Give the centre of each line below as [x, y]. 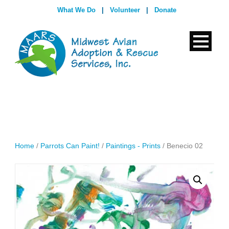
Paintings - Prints [133, 146]
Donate [165, 10]
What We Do [76, 10]
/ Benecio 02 [182, 146]
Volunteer [125, 10]
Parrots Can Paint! [70, 146]
